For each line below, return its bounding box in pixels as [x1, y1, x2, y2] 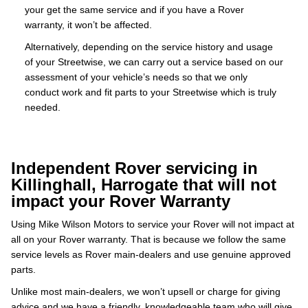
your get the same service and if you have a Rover [25, 4, 244, 15]
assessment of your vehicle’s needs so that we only [25, 71, 247, 82]
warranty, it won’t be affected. [25, 19, 152, 30]
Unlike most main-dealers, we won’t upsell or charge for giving [11, 286, 280, 297]
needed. [25, 102, 60, 113]
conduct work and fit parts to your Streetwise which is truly [25, 87, 276, 98]
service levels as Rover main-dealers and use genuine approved [11, 249, 291, 260]
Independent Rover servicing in [11, 159, 258, 177]
